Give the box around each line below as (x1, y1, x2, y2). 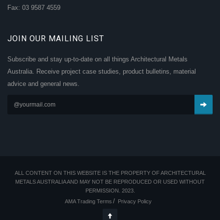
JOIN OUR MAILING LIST (7, 33, 104, 43)
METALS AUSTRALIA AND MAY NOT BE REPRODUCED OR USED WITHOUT (15, 178, 205, 185)
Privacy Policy (117, 198, 152, 204)
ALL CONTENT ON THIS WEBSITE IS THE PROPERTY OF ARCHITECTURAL (14, 169, 206, 176)
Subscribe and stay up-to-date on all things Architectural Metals (7, 55, 188, 63)
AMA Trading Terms (64, 198, 112, 204)
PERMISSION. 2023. (85, 187, 135, 193)
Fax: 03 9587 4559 (7, 3, 60, 11)
